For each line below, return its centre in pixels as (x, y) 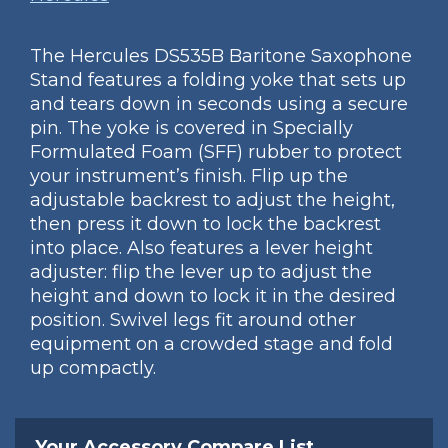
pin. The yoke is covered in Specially (191, 128)
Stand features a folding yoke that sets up (218, 80)
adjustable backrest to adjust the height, (212, 200)
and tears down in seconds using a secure (219, 104)
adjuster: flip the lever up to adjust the (201, 272)
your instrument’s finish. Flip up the (189, 176)
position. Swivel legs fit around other (193, 320)
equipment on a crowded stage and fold (211, 344)
